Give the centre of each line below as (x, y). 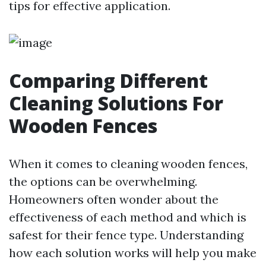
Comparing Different (108, 80)
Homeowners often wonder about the (114, 199)
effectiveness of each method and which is (128, 217)
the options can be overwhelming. (103, 181)
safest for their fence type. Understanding (126, 235)
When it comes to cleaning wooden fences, (128, 164)
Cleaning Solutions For (116, 103)
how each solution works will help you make (133, 253)
